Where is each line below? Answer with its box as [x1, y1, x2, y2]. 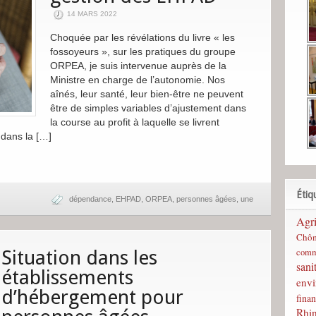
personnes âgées [176, 195, 236, 203]
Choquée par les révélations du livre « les [49, 32, 235, 43]
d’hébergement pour [1, 286, 183, 309]
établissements [1, 266, 133, 289]
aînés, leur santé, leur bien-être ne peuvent [49, 88, 243, 99]
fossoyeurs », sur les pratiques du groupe [49, 46, 236, 57]
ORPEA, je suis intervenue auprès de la [49, 60, 226, 71]
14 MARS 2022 [66, 10, 117, 18]
